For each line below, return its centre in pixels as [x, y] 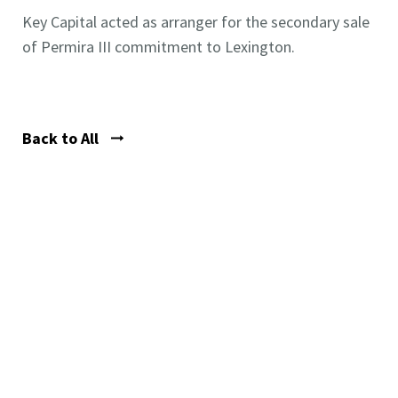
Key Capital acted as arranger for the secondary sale [196, 22]
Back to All [62, 138]
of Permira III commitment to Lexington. [159, 47]
